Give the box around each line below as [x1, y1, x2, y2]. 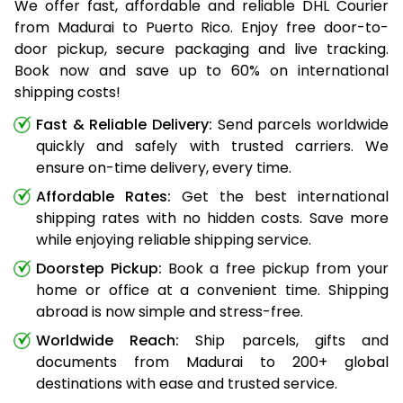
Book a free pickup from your [162, 257, 390, 279]
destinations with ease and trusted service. [36, 372, 337, 394]
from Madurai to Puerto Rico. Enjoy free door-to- [14, 16, 389, 38]
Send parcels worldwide [212, 113, 389, 135]
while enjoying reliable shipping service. [36, 228, 311, 250]
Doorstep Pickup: [36, 257, 163, 279]
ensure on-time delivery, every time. [36, 157, 291, 178]
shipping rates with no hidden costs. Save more [36, 207, 389, 228]
